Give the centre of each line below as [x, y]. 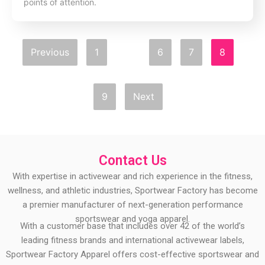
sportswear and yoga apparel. [132, 219]
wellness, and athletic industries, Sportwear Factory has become [132, 191]
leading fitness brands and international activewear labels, [132, 240]
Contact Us [132, 161]
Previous [50, 52]
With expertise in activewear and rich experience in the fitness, [132, 177]
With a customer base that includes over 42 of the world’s [132, 226]
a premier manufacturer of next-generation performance [132, 205]
